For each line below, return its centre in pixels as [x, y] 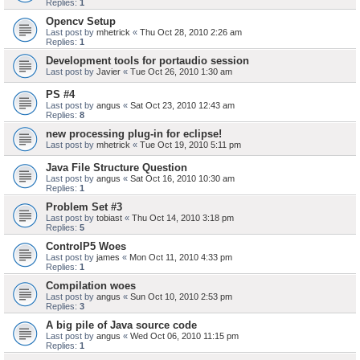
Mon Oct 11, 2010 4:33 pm [181, 257]
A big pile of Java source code [121, 325]
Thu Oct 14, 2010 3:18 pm [183, 218]
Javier [108, 72]
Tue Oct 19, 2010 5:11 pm [190, 145]
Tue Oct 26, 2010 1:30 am [181, 72]
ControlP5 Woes [86, 246]
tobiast [109, 218]
